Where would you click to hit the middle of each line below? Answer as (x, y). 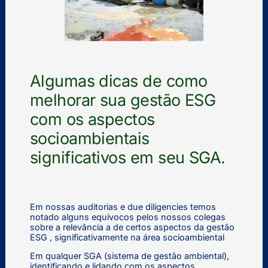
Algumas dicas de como (118, 81)
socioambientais (89, 139)
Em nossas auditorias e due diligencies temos (123, 206)
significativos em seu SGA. (127, 158)
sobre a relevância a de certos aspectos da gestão (132, 227)
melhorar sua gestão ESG (123, 100)
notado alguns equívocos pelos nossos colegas (127, 217)
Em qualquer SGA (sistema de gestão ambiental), (129, 256)
